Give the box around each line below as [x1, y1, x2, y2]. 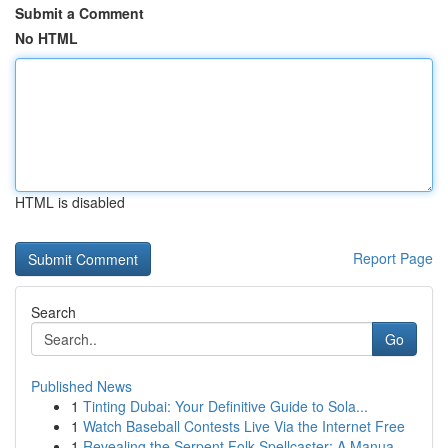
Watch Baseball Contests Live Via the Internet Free [83, 416, 405, 436]
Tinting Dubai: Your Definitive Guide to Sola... [83, 396, 368, 416]
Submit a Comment [15, 3, 144, 23]
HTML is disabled [15, 192, 125, 212]
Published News [31, 376, 132, 396]
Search [31, 302, 76, 322]
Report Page [353, 248, 433, 268]
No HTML [15, 28, 78, 48]
